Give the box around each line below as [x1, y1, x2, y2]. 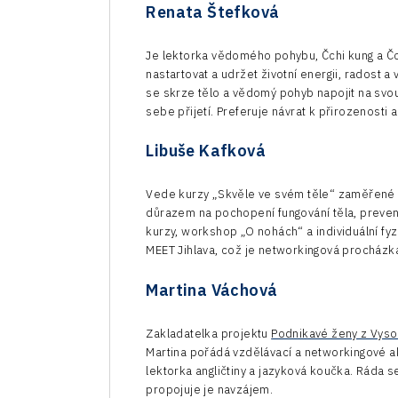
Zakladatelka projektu [146, 326, 272, 342]
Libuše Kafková [146, 140, 266, 162]
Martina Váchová [146, 280, 278, 301]
